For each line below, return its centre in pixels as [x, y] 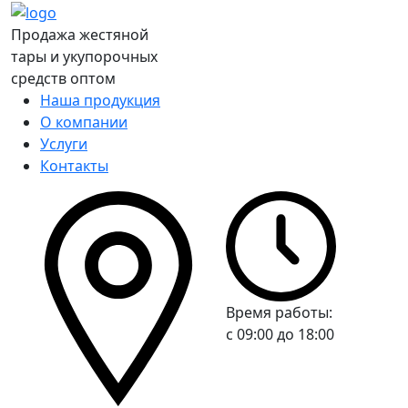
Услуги [64, 143]
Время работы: [279, 312]
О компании [84, 122]
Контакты [74, 165]
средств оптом [63, 78]
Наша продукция [100, 100]
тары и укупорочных [84, 56]
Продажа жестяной [80, 34]
